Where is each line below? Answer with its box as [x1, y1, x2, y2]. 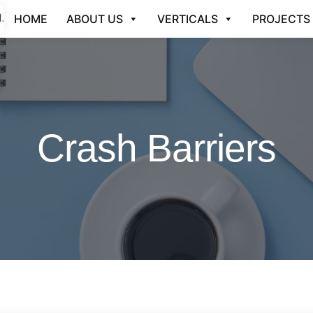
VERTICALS [157, 12, 218, 27]
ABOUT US [66, 12, 123, 27]
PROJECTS [252, 12, 310, 27]
